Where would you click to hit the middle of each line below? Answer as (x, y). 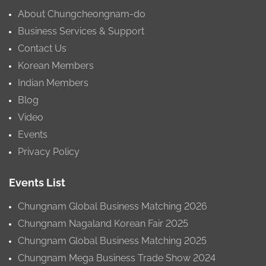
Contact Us (42, 48)
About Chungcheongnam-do (82, 14)
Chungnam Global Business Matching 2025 (112, 240)
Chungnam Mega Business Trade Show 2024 (117, 258)
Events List (37, 182)
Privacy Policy (49, 151)
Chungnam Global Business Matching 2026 (113, 206)
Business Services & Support (81, 31)
